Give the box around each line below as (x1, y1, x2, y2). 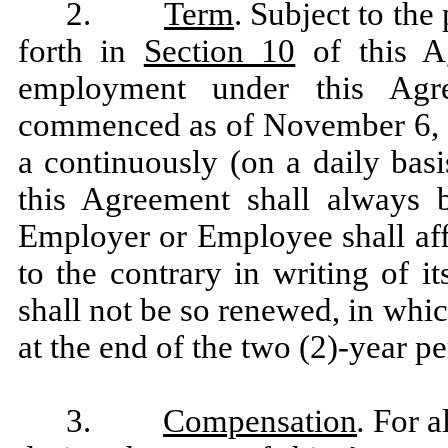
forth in (17, 33, 144, 69)
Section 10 (143, 33, 296, 69)
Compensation (163, 403, 358, 439)
